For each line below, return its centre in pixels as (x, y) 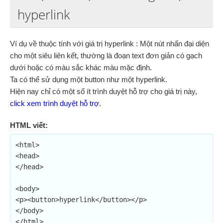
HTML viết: (29, 125)
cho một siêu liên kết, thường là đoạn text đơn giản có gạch (106, 56)
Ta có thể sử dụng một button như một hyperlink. (89, 79)
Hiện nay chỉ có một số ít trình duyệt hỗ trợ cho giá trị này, (104, 91)
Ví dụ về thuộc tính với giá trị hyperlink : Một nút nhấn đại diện (110, 44)
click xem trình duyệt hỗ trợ (55, 103)
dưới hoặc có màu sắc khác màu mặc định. (81, 67)
